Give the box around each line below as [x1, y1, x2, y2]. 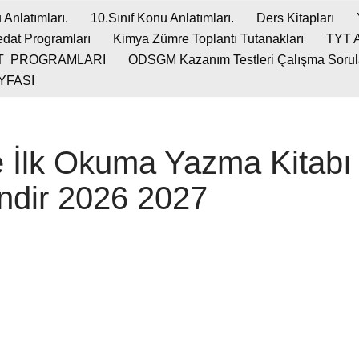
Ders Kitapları [256, 11, 334, 25]
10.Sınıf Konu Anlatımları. [91, 11, 234, 25]
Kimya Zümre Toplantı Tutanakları [113, 32, 304, 46]
